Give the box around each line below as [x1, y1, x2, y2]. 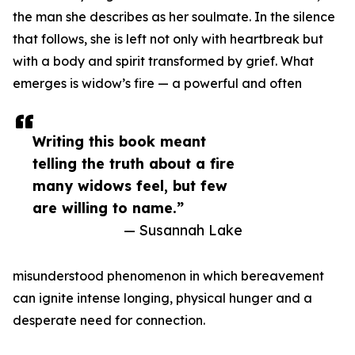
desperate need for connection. [13, 312, 205, 329]
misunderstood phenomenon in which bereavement [13, 268, 324, 284]
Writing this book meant [32, 132, 206, 151]
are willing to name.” [32, 199, 184, 217]
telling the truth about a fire [32, 155, 235, 173]
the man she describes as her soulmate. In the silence [13, 9, 335, 25]
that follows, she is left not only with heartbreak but [13, 31, 323, 48]
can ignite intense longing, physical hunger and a [13, 290, 312, 307]
